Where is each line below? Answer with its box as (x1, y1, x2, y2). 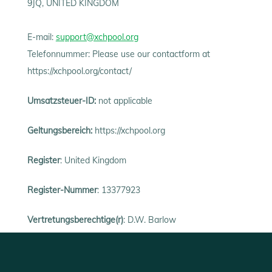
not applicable (95, 95, 152, 107)
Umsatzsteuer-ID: (27, 95, 96, 107)
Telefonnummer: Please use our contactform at (27, 49, 210, 60)
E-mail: (27, 32, 56, 43)
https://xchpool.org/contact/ (27, 66, 132, 77)
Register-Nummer (27, 185, 97, 196)
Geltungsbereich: (27, 125, 92, 137)
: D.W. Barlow (123, 214, 176, 226)
